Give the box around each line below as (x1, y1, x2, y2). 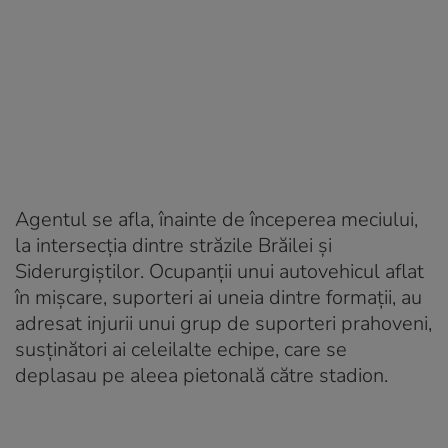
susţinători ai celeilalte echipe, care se (15, 335, 347, 363)
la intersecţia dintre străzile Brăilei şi (15, 231, 332, 259)
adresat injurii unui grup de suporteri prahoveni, (15, 309, 432, 337)
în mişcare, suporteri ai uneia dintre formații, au (15, 283, 422, 311)
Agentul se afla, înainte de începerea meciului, (15, 205, 418, 233)
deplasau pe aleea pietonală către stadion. (15, 361, 388, 389)
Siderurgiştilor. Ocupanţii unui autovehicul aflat (15, 257, 424, 285)
